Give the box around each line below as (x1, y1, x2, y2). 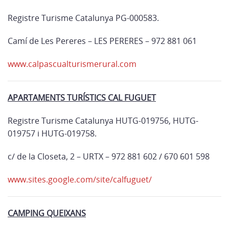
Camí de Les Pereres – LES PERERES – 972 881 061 (8, 35, 197, 47)
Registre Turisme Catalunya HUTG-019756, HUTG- (8, 115, 198, 126)
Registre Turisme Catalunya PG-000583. (8, 12, 159, 24)
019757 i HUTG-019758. (8, 128, 99, 139)
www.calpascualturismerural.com (8, 58, 136, 70)
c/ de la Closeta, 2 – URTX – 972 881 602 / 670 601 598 (8, 151, 210, 162)
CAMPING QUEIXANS (8, 208, 86, 219)
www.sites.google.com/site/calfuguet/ (8, 174, 152, 185)
